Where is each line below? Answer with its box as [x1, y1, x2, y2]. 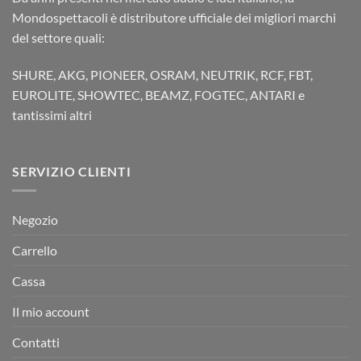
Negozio [12, 212, 58, 228]
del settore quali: [12, 29, 105, 45]
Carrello [12, 243, 57, 259]
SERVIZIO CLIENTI [12, 163, 131, 179]
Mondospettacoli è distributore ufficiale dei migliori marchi [12, 9, 336, 25]
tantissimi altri [12, 106, 92, 122]
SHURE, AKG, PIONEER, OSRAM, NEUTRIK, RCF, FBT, [12, 66, 313, 82]
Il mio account [12, 304, 89, 320]
